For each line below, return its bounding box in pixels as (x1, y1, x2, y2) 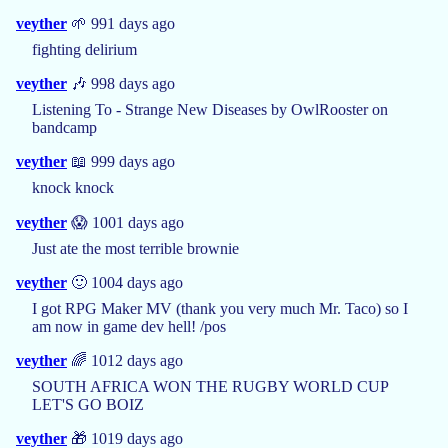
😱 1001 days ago (67, 213, 184, 231)
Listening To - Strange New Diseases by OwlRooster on (32, 100, 388, 118)
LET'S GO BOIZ (32, 395, 144, 413)
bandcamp (32, 118, 97, 136)
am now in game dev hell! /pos (32, 317, 226, 335)
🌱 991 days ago (67, 14, 175, 32)
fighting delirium (32, 40, 137, 58)
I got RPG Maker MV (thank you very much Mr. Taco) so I (32, 299, 408, 317)
